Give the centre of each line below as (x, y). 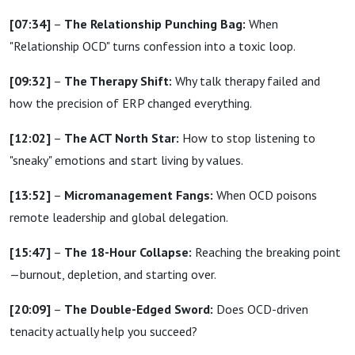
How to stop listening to (247, 138)
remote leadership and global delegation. (119, 217)
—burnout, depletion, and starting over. (113, 274)
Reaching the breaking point (266, 252)
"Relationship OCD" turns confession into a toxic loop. (153, 46)
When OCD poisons (265, 195)
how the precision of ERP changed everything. (131, 103)
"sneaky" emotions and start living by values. (126, 160)
